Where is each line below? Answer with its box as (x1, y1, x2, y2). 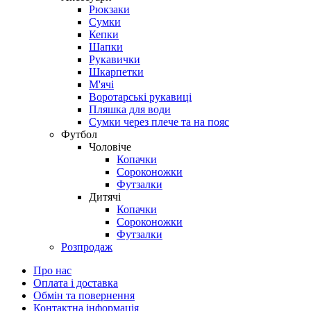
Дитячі (89, 190, 121, 203)
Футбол (61, 128, 97, 140)
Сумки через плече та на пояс (89, 115, 229, 128)
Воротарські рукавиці (89, 90, 192, 103)
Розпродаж (61, 240, 112, 253)
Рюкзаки (89, 3, 130, 15)
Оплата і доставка (33, 276, 118, 289)
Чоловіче (89, 140, 131, 153)
